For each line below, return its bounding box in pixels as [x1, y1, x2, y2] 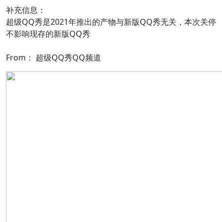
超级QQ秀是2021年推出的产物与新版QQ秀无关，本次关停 [6, 16, 216, 28]
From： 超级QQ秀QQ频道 [6, 52, 101, 63]
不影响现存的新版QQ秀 [6, 28, 90, 40]
